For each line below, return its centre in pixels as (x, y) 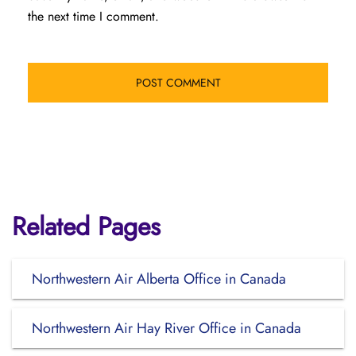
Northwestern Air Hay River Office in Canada (166, 328)
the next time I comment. (93, 16)
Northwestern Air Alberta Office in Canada (159, 279)
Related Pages (86, 226)
